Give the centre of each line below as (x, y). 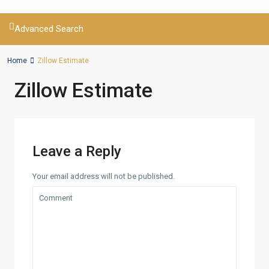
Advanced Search (49, 29)
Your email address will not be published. (104, 176)
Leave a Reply (77, 151)
